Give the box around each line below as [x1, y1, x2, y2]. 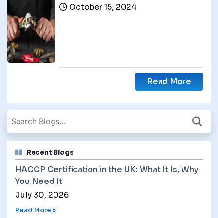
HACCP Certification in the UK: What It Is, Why [15, 164, 198, 175]
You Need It [15, 176, 62, 186]
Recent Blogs [26, 148, 73, 157]
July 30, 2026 [15, 189, 69, 200]
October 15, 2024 [69, 1, 137, 12]
